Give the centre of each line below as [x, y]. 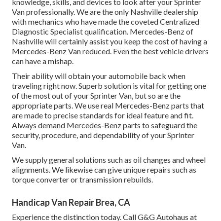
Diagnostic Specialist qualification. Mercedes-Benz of [103, 32]
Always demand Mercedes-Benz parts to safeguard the [105, 125]
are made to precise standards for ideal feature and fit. [103, 115]
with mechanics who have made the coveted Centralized [106, 22]
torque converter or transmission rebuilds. [82, 180]
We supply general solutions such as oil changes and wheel [109, 160]
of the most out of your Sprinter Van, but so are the [96, 96]
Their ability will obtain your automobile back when [99, 76]
